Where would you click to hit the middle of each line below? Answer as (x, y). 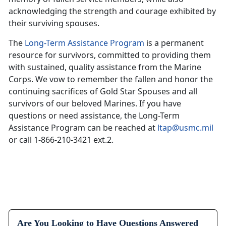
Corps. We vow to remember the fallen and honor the (111, 79)
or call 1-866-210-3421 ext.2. (61, 140)
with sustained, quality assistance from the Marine (105, 67)
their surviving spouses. (54, 23)
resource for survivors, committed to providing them (110, 55)
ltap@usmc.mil (185, 128)
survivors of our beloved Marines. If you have (95, 104)
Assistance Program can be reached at (83, 128)
